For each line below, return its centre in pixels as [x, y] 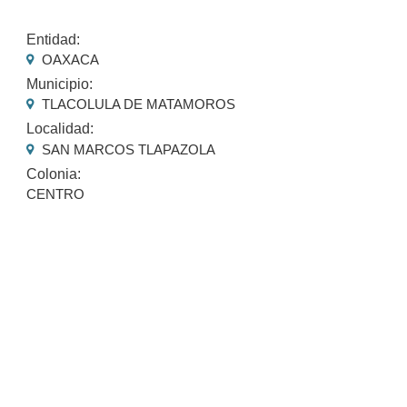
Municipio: [60, 84]
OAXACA [69, 60]
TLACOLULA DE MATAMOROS [137, 104]
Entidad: [54, 39]
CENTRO [56, 194]
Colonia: [54, 174]
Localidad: [60, 129]
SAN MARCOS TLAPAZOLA [127, 149]
